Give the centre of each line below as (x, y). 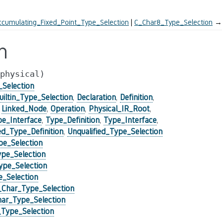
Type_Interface (130, 120)
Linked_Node (24, 109)
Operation (67, 109)
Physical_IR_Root (119, 109)
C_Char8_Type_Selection (173, 22)
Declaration (96, 97)
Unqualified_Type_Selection (115, 132)
